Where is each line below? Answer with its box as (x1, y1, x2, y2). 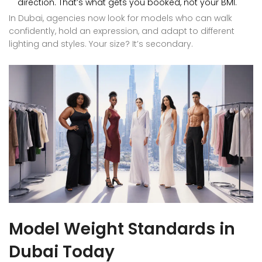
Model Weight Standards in (9, 217, 235, 240)
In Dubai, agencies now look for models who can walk (9, 12, 232, 25)
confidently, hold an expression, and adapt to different (9, 25, 235, 37)
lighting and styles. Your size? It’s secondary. (9, 38, 193, 50)
